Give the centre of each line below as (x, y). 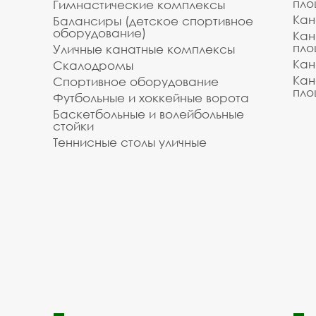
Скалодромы (93, 65)
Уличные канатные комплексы (144, 49)
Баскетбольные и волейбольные (148, 114)
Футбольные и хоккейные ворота (151, 98)
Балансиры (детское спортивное (153, 21)
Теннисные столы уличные (130, 142)
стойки (73, 126)
